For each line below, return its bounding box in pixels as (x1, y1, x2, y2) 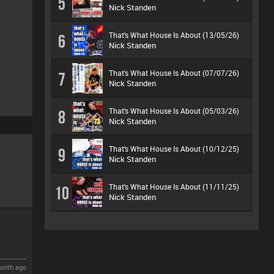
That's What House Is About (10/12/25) (109, 144, 239, 154)
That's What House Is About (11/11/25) (109, 182, 239, 191)
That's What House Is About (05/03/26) (109, 106, 239, 116)
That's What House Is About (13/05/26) (109, 30, 239, 40)
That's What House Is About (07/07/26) (109, 68, 239, 78)
